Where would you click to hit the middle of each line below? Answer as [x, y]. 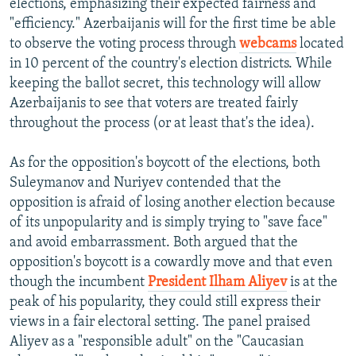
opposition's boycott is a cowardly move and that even [171, 263]
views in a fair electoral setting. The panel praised [160, 323]
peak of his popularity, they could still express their [165, 303]
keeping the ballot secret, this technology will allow [165, 84]
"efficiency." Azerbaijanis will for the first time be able [173, 25]
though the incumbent [79, 283]
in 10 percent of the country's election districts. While [171, 64]
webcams [268, 44]
